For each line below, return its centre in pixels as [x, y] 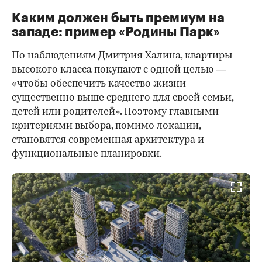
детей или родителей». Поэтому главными [115, 112]
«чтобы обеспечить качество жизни [99, 84]
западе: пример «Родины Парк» [116, 32]
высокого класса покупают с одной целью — [119, 70]
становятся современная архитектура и [108, 140]
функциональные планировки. [87, 154]
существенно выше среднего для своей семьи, [123, 98]
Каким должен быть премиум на [118, 18]
